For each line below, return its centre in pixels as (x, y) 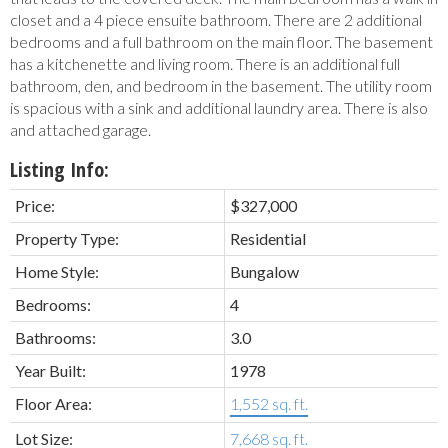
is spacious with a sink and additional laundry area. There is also (219, 108)
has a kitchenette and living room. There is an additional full (205, 64)
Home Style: (57, 272)
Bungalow (264, 272)
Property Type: (67, 239)
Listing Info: (59, 170)
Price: (35, 206)
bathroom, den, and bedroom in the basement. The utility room (221, 86)
